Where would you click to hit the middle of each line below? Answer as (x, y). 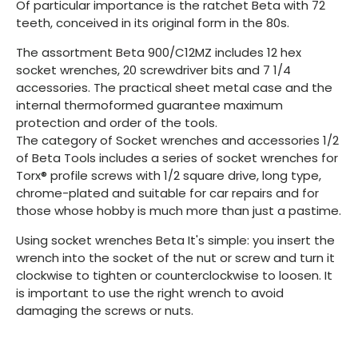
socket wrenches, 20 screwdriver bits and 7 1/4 (153, 70)
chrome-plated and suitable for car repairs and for (167, 193)
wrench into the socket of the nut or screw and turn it (175, 257)
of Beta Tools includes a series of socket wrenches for (177, 157)
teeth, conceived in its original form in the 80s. (153, 22)
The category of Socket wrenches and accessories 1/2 (177, 140)
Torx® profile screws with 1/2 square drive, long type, (169, 175)
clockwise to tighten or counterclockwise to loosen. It (174, 275)
